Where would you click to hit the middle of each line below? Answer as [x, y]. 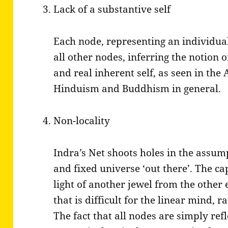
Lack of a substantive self [112, 9]
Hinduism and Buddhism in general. [137, 89]
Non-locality [82, 121]
